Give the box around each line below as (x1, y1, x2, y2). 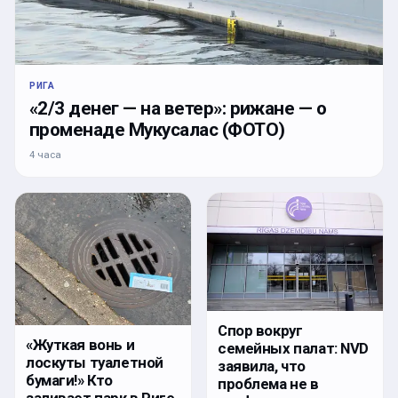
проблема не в (218, 374, 319, 393)
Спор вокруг (218, 321, 303, 339)
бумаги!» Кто (26, 370, 113, 389)
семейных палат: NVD (218, 338, 370, 357)
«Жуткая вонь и (26, 335, 135, 354)
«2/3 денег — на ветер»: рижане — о (29, 98, 327, 120)
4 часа (29, 148, 61, 162)
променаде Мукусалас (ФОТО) (29, 119, 285, 141)
